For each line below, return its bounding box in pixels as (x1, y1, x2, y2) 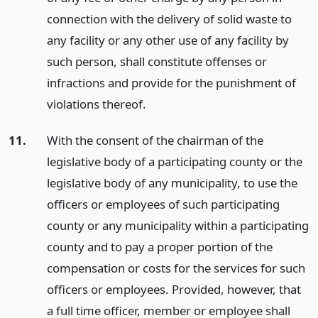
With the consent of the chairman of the (46, 131, 263, 148)
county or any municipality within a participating (46, 216, 309, 234)
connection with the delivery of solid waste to (46, 10, 292, 27)
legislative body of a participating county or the (46, 153, 302, 170)
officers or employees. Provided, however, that (46, 280, 301, 297)
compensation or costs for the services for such (46, 259, 305, 276)
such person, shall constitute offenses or (46, 53, 267, 70)
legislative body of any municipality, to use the (46, 174, 297, 191)
